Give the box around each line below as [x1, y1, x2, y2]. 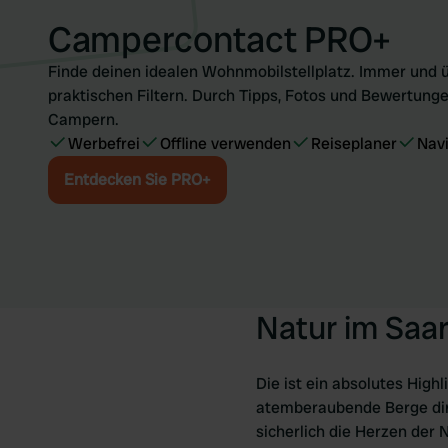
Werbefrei [68, 133, 140, 154]
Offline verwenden [160, 133, 291, 154]
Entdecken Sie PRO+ [64, 169, 211, 190]
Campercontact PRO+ [48, 16, 391, 63]
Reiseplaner [311, 133, 397, 154]
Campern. [48, 109, 119, 130]
